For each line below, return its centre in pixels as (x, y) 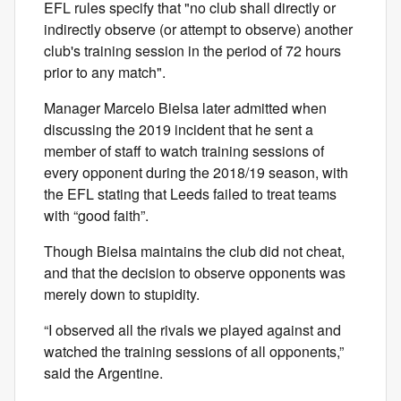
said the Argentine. (103, 373)
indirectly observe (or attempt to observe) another (198, 29)
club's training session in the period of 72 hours (192, 51)
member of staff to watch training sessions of (184, 151)
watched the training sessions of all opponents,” (194, 351)
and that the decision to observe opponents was (195, 273)
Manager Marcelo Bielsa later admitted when (185, 108)
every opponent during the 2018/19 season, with (196, 172)
